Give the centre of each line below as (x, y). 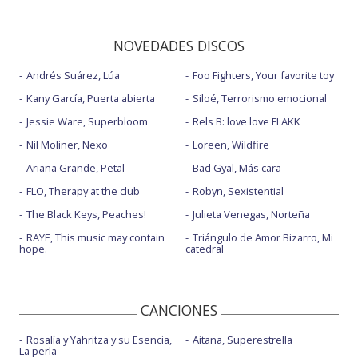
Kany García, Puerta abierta (91, 98)
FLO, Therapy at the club (83, 191)
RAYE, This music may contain (95, 237)
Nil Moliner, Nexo (67, 144)
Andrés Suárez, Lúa (73, 75)
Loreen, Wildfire (231, 144)
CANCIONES (179, 310)
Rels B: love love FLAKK (246, 121)
